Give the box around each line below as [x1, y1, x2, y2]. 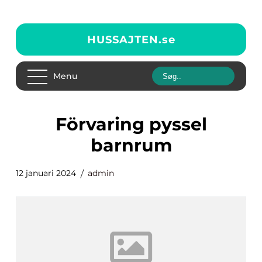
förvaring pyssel [55, 113, 67, 135]
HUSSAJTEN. [87, 33, 162, 46]
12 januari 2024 [16, 168, 76, 178]
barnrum [90, 135, 172, 156]
